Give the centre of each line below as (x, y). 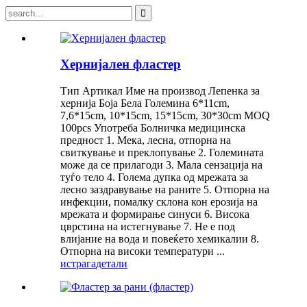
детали (112, 263)
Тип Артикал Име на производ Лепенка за (160, 90)
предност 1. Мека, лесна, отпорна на (146, 140)
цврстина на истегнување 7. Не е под (148, 226)
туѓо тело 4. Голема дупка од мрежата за (154, 177)
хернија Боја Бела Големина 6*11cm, (145, 103)
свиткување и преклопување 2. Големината (162, 152)
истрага (78, 263)
